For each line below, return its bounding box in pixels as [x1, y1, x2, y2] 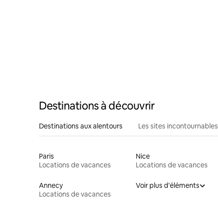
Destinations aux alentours [39, 121, 123, 130]
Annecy [39, 181, 63, 190]
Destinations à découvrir [39, 98, 155, 113]
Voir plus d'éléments [135, 181, 200, 190]
